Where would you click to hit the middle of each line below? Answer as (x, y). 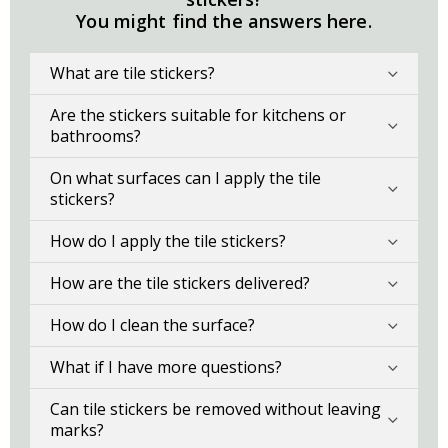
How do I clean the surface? (152, 324)
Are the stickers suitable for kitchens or (198, 114)
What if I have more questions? (166, 366)
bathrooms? (95, 135)
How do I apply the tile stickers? (168, 240)
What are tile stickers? (132, 72)
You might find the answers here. (224, 20)
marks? (77, 429)
